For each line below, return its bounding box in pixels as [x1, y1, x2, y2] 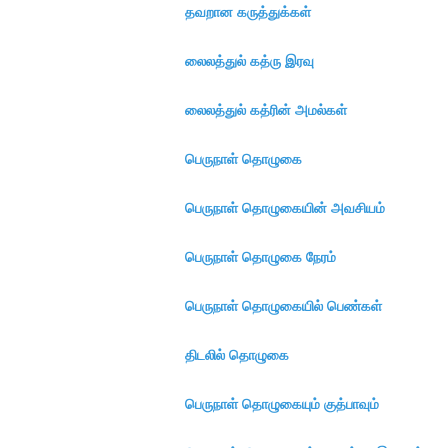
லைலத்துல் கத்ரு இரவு [185, 53, 314, 69]
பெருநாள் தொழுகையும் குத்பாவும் [185, 396, 379, 412]
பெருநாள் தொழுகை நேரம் [185, 249, 336, 265]
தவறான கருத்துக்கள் [185, 4, 311, 20]
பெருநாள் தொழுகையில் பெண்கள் [185, 298, 382, 314]
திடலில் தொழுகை [185, 347, 289, 363]
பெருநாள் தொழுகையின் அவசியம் [185, 200, 385, 216]
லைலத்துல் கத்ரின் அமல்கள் [185, 102, 347, 118]
